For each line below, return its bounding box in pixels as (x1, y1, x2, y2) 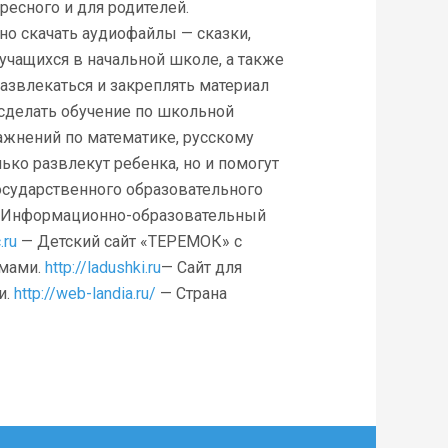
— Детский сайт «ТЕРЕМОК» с (17, 232, 242, 251)
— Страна (156, 284, 227, 303)
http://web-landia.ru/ (14, 284, 156, 303)
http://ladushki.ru (45, 258, 161, 277)
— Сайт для (161, 258, 242, 277)
